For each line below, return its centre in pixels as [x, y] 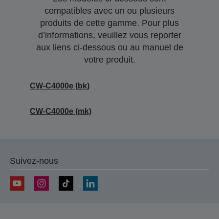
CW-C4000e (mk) [61, 111]
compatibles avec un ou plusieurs [109, 11]
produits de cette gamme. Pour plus [109, 23]
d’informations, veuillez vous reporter [109, 35]
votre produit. [109, 60]
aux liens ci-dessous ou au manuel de [109, 47]
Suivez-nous [34, 161]
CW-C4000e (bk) [60, 86]
